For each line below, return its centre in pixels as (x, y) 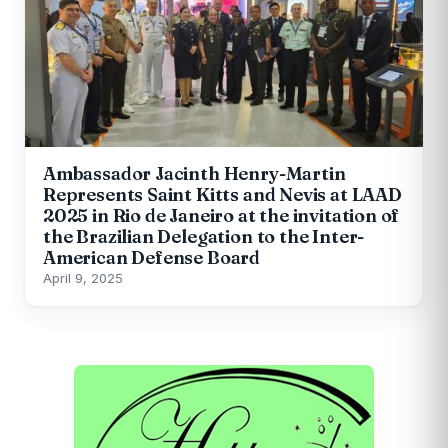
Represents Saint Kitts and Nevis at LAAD (222, 194)
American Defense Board (152, 257)
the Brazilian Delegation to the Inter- (204, 236)
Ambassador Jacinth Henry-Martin (194, 173)
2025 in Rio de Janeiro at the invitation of (221, 215)
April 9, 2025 (83, 277)
